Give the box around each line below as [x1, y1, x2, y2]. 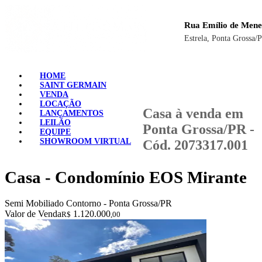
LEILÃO [40, 118, 71, 127]
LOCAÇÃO [40, 99, 81, 108]
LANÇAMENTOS [40, 109, 104, 118]
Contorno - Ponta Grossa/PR [64, 198, 172, 209]
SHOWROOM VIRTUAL [40, 137, 131, 146]
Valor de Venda [5, 209, 61, 219]
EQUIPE [40, 127, 71, 136]
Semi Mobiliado [5, 198, 64, 209]
